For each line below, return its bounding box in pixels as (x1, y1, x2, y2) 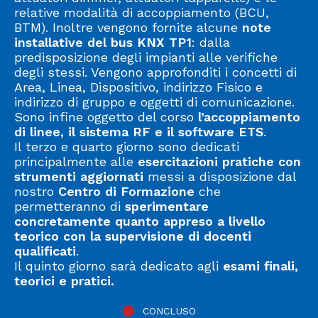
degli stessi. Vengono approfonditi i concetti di (14, 65, 297, 79)
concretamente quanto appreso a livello (14, 214, 265, 229)
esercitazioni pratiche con (133, 154, 301, 169)
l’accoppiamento (198, 109, 300, 124)
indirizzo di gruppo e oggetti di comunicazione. (14, 94, 295, 109)
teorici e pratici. (14, 273, 114, 288)
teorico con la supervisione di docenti (14, 229, 251, 243)
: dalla (192, 35, 230, 50)
